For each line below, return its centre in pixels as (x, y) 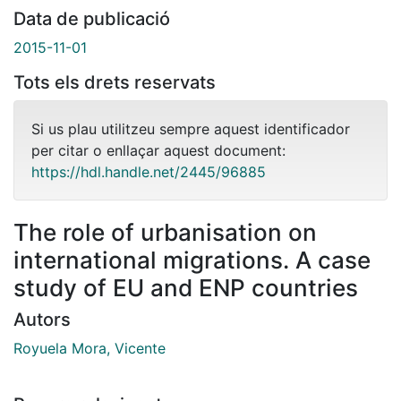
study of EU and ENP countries (186, 287)
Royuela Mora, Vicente (90, 348)
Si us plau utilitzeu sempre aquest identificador (191, 128)
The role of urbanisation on (165, 232)
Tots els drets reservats (115, 82)
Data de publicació (92, 18)
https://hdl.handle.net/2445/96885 (149, 171)
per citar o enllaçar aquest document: (158, 150)
